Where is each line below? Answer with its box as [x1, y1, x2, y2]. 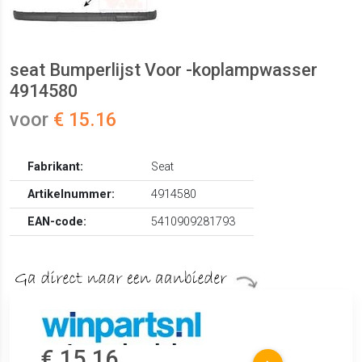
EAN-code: [27, 215, 87, 229]
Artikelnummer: [27, 187, 116, 202]
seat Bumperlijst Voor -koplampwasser [10, 60, 318, 81]
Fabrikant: [27, 160, 84, 175]
